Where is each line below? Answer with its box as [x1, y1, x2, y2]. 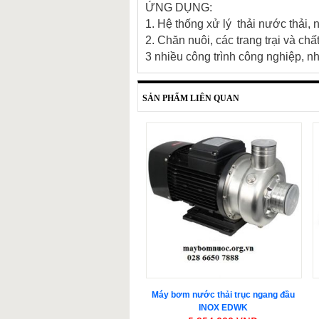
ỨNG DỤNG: [145, 1, 212, 14]
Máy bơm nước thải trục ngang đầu [151, 289, 295, 300]
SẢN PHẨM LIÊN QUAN [138, 93, 239, 103]
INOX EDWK [198, 302, 248, 313]
